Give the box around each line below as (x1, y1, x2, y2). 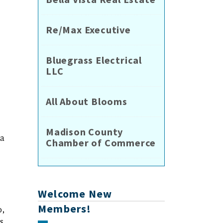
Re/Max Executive (46, 23, 131, 36)
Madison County (46, 125, 123, 138)
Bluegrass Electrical (46, 54, 142, 67)
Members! (38, 202, 92, 216)
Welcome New (38, 187, 112, 201)
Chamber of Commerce (46, 136, 156, 149)
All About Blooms (46, 95, 127, 108)
